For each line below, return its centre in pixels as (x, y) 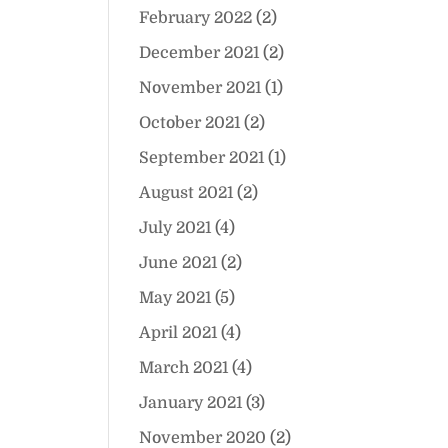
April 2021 (178, 333)
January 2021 (191, 403)
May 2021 (175, 298)
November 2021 (200, 88)
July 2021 (175, 228)
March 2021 (184, 368)
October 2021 (190, 123)
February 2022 (196, 18)
